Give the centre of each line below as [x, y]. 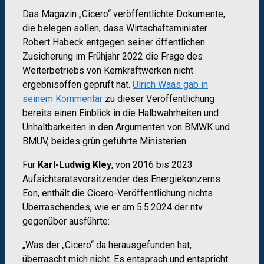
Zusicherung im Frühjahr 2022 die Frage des [113, 56]
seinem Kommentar [62, 98]
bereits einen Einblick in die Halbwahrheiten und [121, 113]
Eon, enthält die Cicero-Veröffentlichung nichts [118, 193]
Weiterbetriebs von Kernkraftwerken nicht [108, 70]
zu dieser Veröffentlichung [159, 98]
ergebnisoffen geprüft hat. [77, 84]
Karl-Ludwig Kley [73, 164]
